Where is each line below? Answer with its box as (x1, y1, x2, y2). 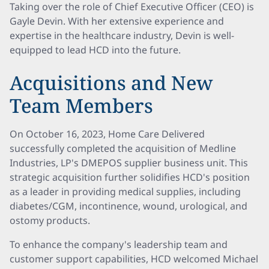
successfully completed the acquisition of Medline (10, 142, 236, 155)
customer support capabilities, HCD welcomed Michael (10, 252, 258, 265)
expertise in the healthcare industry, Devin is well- (10, 29, 234, 42)
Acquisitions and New (10, 70, 213, 95)
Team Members (10, 92, 153, 118)
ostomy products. (10, 214, 90, 227)
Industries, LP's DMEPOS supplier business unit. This (10, 156, 248, 169)
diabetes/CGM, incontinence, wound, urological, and (10, 199, 247, 213)
